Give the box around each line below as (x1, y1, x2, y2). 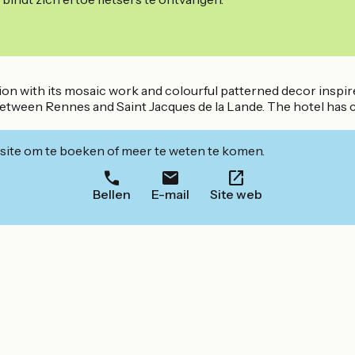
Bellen (93, 186, 131, 203)
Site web (210, 186, 262, 203)
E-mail (151, 186, 189, 203)
